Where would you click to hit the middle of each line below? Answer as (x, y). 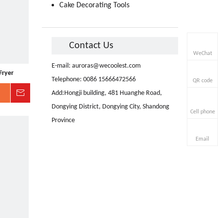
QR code (202, 81)
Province (63, 120)
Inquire (42, 93)
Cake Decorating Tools (94, 5)
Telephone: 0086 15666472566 (94, 80)
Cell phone (202, 112)
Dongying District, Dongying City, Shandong (110, 107)
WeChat (202, 53)
